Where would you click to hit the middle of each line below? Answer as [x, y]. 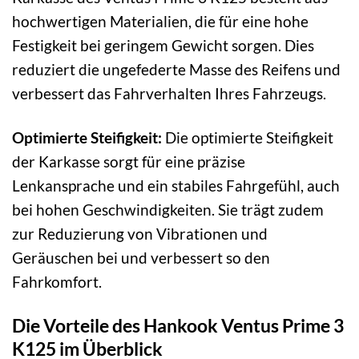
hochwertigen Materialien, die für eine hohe [160, 21]
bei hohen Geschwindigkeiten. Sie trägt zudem [168, 209]
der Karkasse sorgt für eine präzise [129, 161]
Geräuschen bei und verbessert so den [141, 257]
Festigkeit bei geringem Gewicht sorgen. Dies [163, 45]
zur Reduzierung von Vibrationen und [140, 233]
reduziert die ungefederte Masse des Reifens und [176, 69]
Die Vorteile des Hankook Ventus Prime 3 [178, 325]
